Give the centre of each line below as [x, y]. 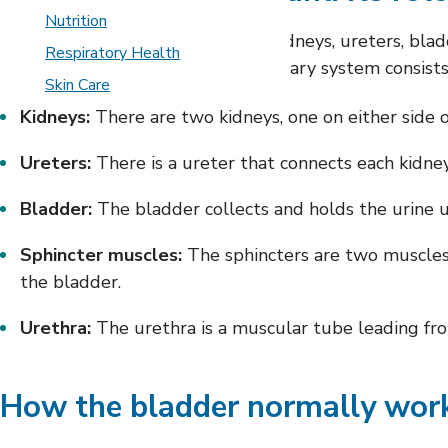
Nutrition [76, 21]
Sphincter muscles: [101, 255]
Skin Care [77, 85]
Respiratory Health [112, 53]
